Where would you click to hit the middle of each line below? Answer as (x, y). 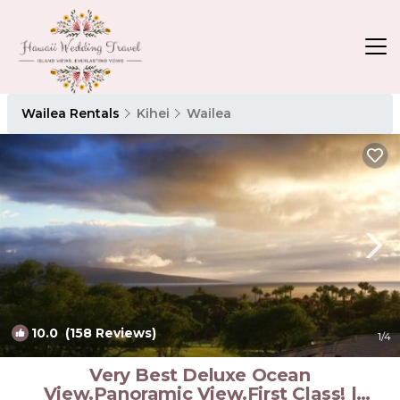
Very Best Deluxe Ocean (200, 375)
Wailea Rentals (72, 113)
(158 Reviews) (107, 333)
